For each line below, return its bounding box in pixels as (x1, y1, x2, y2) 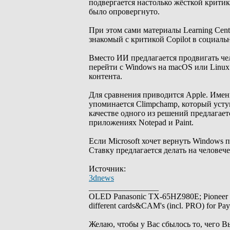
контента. (89, 72, 122, 81)
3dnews (89, 174, 114, 182)
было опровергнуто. (89, 7, 160, 16)
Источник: (89, 164, 126, 173)
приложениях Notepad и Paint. (89, 118, 194, 127)
